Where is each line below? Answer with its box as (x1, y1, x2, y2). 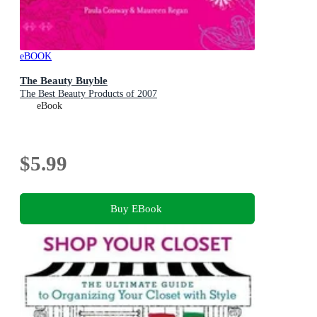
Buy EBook (110, 202, 162, 214)
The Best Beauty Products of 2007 (20, 88, 157, 100)
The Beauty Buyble (20, 74, 108, 87)
